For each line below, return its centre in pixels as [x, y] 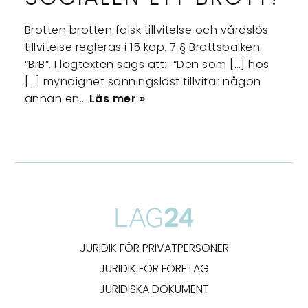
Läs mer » [117, 99]
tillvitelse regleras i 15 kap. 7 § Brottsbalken [142, 47]
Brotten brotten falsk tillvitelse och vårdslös [146, 30]
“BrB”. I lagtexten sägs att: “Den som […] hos [147, 65]
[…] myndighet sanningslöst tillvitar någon [143, 82]
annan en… [57, 99]
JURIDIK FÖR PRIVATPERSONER [154, 248]
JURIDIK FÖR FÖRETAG [154, 268]
